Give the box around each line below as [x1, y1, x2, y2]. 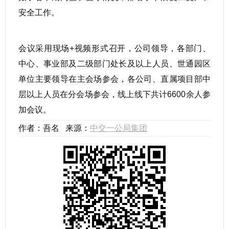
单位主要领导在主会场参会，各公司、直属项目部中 [18, 74, 211, 83]
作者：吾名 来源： [18, 123, 90, 132]
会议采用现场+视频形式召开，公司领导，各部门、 [18, 43, 211, 53]
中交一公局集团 [90, 123, 147, 132]
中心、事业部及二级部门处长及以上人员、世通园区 [18, 59, 211, 68]
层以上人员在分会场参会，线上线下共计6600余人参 [18, 89, 211, 99]
